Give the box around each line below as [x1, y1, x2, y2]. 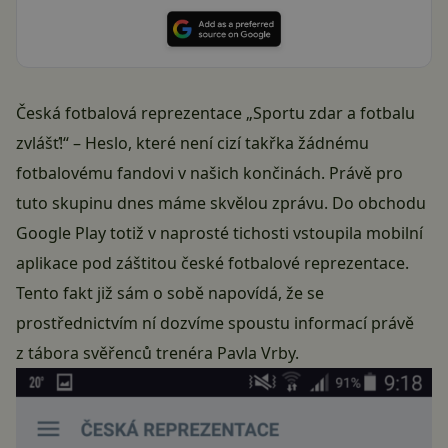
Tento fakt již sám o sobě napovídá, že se [16, 281, 324, 304]
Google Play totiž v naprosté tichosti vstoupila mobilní [16, 221, 423, 244]
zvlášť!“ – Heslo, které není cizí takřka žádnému [16, 131, 369, 154]
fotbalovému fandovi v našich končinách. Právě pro [16, 161, 403, 184]
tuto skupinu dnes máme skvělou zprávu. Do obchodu [16, 191, 426, 214]
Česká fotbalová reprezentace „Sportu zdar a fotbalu [16, 101, 415, 124]
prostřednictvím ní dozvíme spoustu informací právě [16, 311, 414, 334]
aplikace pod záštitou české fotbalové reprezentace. [16, 251, 409, 274]
